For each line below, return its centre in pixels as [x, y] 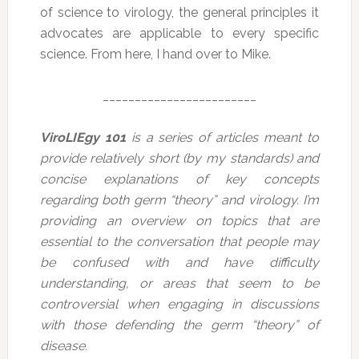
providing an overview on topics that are [179, 221]
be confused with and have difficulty [179, 262]
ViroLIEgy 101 [83, 137]
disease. [63, 346]
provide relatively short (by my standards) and [179, 158]
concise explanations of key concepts [179, 179]
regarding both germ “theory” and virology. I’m [179, 200]
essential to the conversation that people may [179, 242]
